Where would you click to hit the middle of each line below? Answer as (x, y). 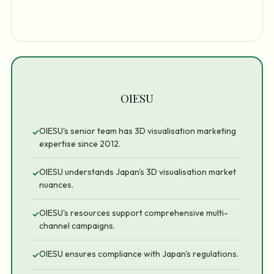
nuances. (56, 185)
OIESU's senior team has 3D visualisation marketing (138, 131)
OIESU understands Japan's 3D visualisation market (138, 172)
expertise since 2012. (80, 144)
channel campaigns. (77, 226)
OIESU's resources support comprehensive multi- (134, 213)
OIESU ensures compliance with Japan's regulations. (139, 254)
